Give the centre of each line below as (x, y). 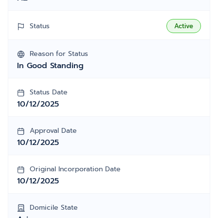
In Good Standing (50, 66)
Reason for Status (59, 54)
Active (184, 26)
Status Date (49, 92)
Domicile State (54, 208)
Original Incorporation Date (75, 169)
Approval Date (53, 131)
